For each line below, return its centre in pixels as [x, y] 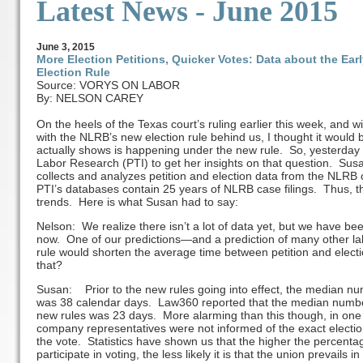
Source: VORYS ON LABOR [108, 85]
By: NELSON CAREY [90, 98]
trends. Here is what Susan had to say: [137, 202]
